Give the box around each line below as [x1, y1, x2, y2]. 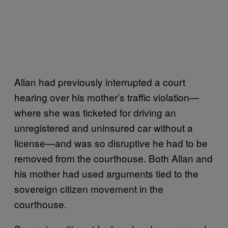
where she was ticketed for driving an [14, 105, 176, 119]
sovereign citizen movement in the [14, 181, 163, 195]
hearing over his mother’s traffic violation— [14, 90, 199, 104]
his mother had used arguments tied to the [14, 166, 198, 180]
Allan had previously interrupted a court [14, 74, 185, 89]
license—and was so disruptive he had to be [14, 135, 208, 150]
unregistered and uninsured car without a [14, 120, 193, 134]
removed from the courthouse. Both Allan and [14, 151, 213, 165]
